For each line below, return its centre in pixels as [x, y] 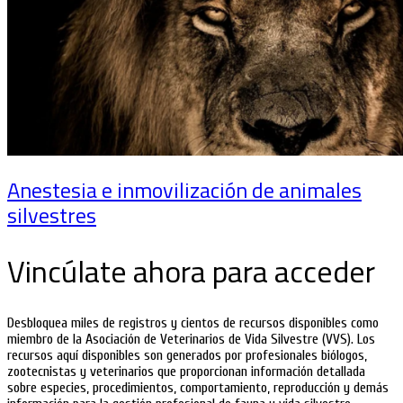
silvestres [52, 215]
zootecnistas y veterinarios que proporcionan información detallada [186, 371]
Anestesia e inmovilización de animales [184, 190]
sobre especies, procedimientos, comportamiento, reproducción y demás [198, 387]
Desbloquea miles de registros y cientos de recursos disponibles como [193, 322]
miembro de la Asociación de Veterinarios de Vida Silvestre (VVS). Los [191, 339]
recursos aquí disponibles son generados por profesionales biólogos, [187, 355]
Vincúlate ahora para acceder [191, 271]
